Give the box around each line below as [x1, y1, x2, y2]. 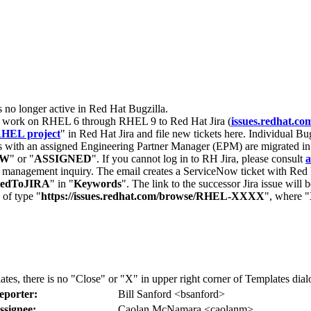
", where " [264, 190, 310, 202]
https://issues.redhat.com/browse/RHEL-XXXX [41, 190, 264, 202]
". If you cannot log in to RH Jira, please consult [92, 153, 305, 165]
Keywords [74, 178, 121, 190]
